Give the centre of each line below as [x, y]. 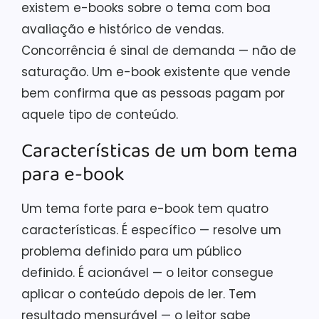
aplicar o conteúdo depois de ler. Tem [139, 294]
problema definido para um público [131, 251]
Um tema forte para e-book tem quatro [145, 208]
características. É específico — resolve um [151, 230]
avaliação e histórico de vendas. [122, 29]
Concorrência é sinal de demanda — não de [159, 50]
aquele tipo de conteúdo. [100, 114]
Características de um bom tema [159, 151]
